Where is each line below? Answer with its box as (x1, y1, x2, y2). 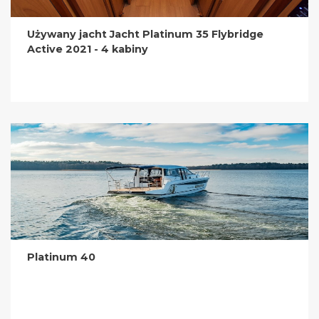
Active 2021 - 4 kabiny (27, 42, 149, 56)
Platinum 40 (27, 250, 96, 263)
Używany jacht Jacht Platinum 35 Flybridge (27, 27, 264, 41)
